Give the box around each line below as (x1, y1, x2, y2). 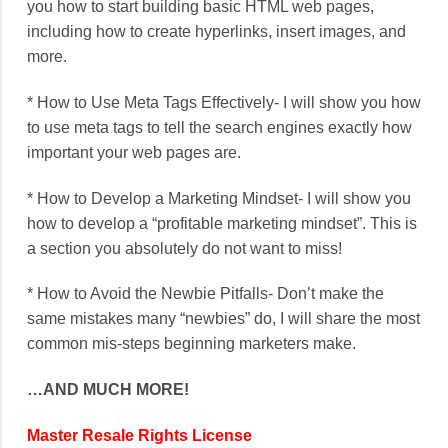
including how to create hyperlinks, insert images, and (27, 23, 406, 41)
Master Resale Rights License (27, 427, 252, 445)
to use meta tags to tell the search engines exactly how (27, 118, 412, 136)
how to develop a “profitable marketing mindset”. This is (27, 214, 417, 232)
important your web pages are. (27, 143, 241, 161)
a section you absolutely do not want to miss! (27, 239, 342, 257)
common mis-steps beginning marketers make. (27, 335, 356, 353)
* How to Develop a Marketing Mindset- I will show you (27, 189, 411, 207)
